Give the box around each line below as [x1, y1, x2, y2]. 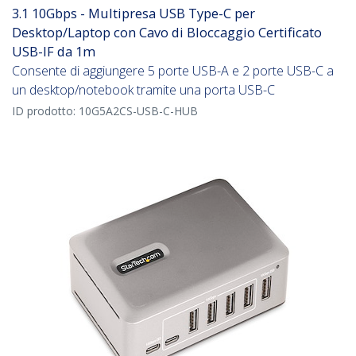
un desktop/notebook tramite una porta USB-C [12, 81, 275, 99]
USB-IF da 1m [12, 42, 95, 61]
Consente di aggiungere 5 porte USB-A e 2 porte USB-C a [12, 62, 334, 80]
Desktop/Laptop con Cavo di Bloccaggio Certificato [12, 23, 322, 42]
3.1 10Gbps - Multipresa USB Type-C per [12, 4, 255, 23]
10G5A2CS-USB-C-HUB [79, 103, 198, 119]
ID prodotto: [12, 103, 79, 119]
